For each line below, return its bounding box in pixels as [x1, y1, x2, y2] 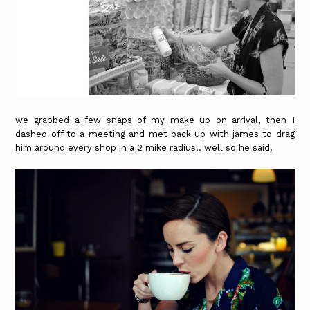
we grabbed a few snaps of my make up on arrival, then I [15, 115, 295, 126]
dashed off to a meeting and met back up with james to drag [15, 129, 295, 140]
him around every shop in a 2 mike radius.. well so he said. [15, 143, 273, 154]
